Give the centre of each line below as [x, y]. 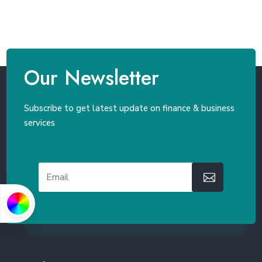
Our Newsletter [92, 77]
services [40, 123]
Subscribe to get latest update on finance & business [130, 108]
